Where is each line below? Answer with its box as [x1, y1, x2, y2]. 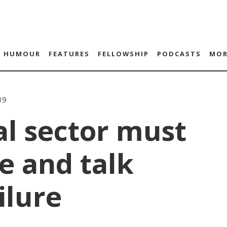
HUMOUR [3, 49, 41, 58]
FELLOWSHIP [97, 49, 149, 58]
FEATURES [48, 49, 90, 58]
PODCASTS [157, 49, 201, 58]
